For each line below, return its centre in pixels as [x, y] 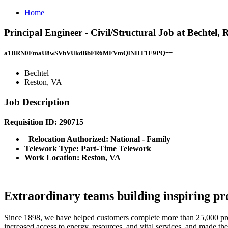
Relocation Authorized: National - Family [98, 139]
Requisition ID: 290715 [45, 122]
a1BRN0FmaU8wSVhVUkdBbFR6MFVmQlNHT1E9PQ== [88, 53]
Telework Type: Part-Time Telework [89, 148]
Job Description [37, 102]
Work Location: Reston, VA [73, 157]
